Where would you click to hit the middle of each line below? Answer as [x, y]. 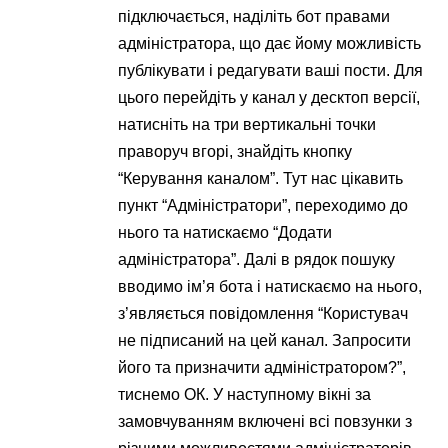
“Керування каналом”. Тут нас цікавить [261, 179]
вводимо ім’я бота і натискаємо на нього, [270, 287]
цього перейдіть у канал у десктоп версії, [269, 98]
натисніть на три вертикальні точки [247, 125]
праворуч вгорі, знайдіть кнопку [235, 152]
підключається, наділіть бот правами [254, 17]
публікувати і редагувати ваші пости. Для [271, 71]
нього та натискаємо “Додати [225, 233]
